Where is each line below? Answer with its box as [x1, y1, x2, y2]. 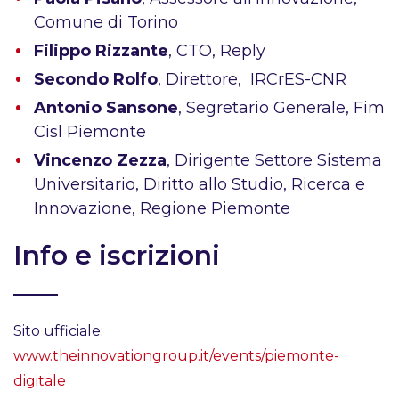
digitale [13, 372, 66, 390]
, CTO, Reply [168, 40, 266, 61]
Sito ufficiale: [13, 322, 103, 340]
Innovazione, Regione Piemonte [34, 198, 291, 218]
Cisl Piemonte [34, 121, 147, 142]
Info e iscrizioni [13, 238, 220, 272]
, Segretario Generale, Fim [178, 97, 386, 118]
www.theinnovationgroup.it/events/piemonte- [13, 347, 339, 365]
